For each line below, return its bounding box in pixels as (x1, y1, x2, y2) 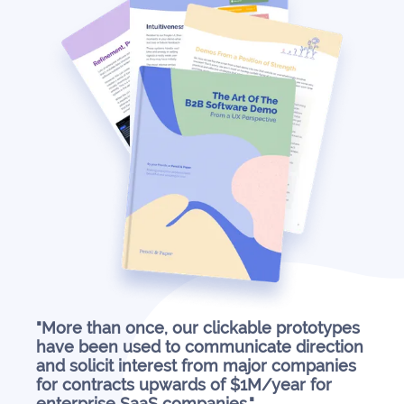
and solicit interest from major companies (35, 356, 356, 376)
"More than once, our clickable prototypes (35, 318, 360, 338)
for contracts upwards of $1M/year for (35, 375, 332, 395)
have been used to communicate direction (35, 337, 363, 357)
